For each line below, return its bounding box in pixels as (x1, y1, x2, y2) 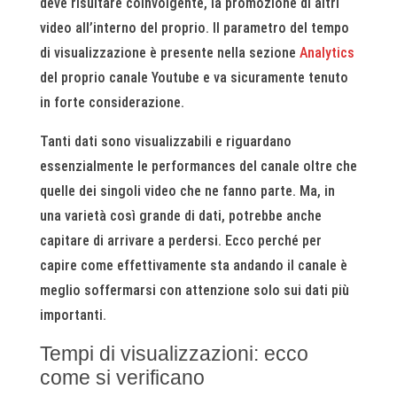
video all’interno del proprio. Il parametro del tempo (39, 19, 349, 36)
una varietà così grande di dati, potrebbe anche (39, 207, 322, 224)
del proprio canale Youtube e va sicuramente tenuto (39, 69, 348, 86)
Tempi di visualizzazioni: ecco (39, 342, 308, 365)
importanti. (39, 307, 106, 323)
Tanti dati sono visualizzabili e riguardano (39, 133, 292, 150)
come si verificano (39, 366, 205, 389)
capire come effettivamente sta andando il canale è (39, 257, 347, 274)
